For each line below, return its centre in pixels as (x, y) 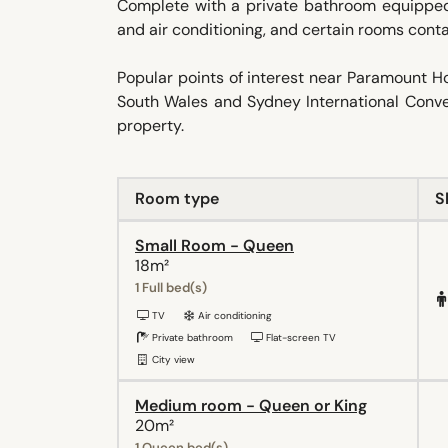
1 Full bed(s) (171, 287)
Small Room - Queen (214, 245)
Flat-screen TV (299, 337)
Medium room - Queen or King (251, 405)
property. (150, 125)
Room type (177, 198)
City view (172, 359)
